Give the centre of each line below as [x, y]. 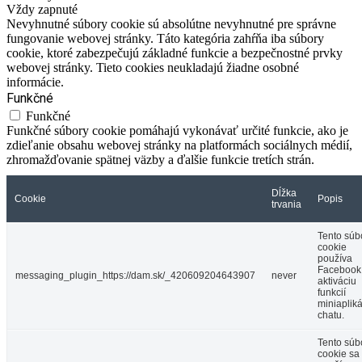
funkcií [332, 293]
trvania [286, 205]
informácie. [35, 82]
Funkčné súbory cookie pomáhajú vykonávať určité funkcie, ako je [177, 131]
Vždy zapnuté [42, 10]
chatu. [331, 316]
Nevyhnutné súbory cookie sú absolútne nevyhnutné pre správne [171, 24]
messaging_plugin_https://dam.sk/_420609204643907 [135, 276]
